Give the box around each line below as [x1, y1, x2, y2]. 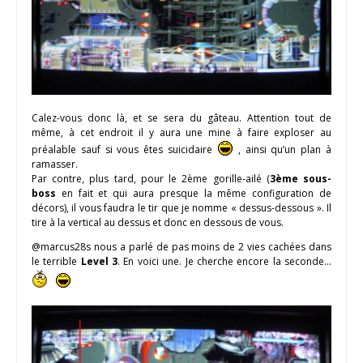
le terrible [32, 254, 81, 269]
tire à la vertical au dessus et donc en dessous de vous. [32, 216, 284, 230]
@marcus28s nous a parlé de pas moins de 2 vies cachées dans [32, 240, 331, 254]
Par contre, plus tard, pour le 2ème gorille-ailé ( [32, 172, 270, 186]
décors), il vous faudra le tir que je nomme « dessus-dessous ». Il [32, 201, 331, 216]
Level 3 [80, 254, 118, 269]
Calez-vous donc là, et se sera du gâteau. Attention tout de [32, 111, 331, 126]
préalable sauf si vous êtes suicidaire [32, 143, 217, 157]
